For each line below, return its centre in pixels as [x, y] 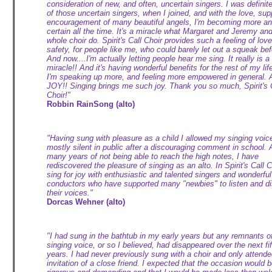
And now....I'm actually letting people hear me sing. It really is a [158, 59]
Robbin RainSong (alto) [91, 104]
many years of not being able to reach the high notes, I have [153, 156]
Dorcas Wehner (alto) [86, 202]
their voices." [70, 193]
